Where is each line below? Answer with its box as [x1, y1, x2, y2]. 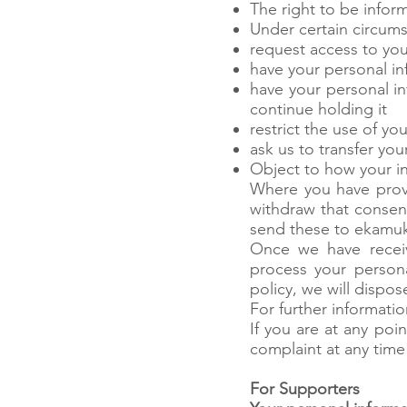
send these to [250, 219, 354, 239]
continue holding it [250, 99, 387, 119]
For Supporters [250, 379, 360, 399]
